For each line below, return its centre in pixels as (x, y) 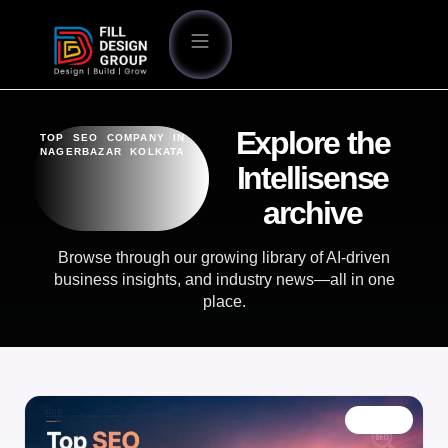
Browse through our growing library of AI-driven (224, 257)
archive (312, 212)
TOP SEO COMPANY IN (113, 137)
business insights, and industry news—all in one (224, 279)
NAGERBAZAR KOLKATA (112, 151)
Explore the (312, 142)
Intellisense (312, 177)
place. (224, 301)
